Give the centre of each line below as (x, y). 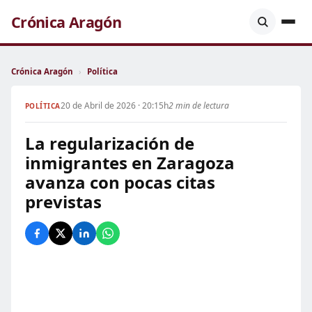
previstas (63, 202)
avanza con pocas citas (120, 182)
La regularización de (110, 143)
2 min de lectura (198, 106)
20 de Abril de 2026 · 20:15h (114, 106)
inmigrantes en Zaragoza (130, 163)
